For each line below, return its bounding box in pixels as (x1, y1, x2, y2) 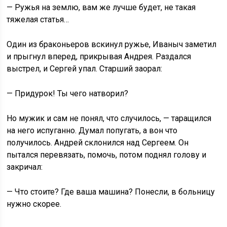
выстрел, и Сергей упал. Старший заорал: (7, 64, 163, 73)
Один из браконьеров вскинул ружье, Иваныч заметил (7, 40, 217, 49)
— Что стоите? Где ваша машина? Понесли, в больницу (7, 187, 215, 197)
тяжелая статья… (7, 15, 69, 24)
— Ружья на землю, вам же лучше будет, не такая (7, 3, 196, 12)
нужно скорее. (7, 199, 62, 209)
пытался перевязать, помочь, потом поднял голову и (7, 150, 207, 160)
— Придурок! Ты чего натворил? (7, 89, 129, 98)
